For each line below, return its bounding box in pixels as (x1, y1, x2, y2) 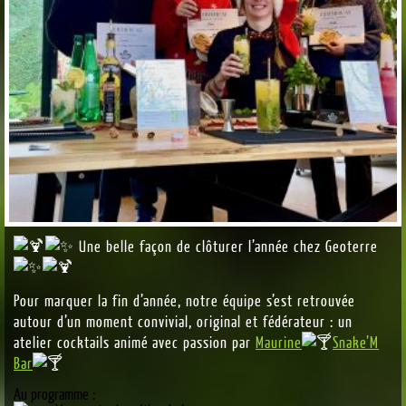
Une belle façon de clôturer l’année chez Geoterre (74, 236, 378, 256)
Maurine (256, 331, 302, 352)
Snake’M (333, 331, 379, 352)
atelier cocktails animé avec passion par (14, 331, 256, 352)
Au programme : (14, 383, 95, 404)
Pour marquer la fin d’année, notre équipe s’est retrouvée (14, 289, 355, 310)
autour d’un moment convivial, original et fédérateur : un (14, 310, 353, 331)
